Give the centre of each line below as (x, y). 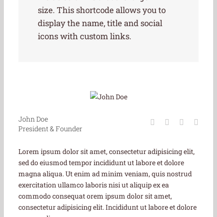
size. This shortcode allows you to (102, 10)
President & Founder (50, 129)
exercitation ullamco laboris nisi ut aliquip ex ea (94, 185)
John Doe (33, 119)
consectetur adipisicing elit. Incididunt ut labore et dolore (108, 207)
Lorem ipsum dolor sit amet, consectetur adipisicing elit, (107, 152)
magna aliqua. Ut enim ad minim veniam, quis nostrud (105, 174)
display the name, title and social (100, 23)
